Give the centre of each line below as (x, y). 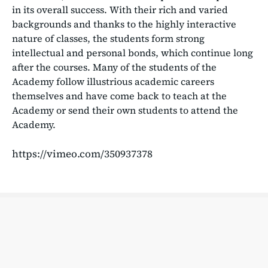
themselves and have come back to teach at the (119, 95)
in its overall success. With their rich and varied (120, 9)
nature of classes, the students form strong (108, 38)
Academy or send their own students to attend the (125, 110)
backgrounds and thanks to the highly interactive (124, 24)
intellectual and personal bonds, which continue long (133, 52)
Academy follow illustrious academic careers (113, 81)
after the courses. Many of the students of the (114, 67)
